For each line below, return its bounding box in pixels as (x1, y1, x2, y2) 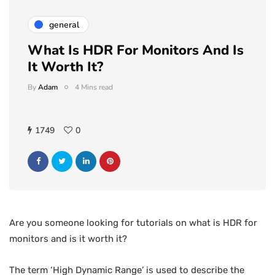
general (49, 18, 79, 31)
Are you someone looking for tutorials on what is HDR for (9, 217, 257, 228)
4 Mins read (75, 82, 113, 92)
